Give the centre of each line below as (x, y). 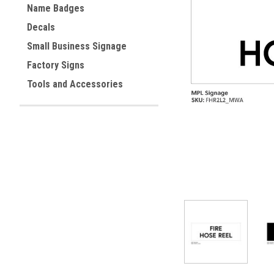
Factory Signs (56, 65)
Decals (41, 27)
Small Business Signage (77, 46)
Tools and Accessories (75, 84)
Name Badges (56, 8)
